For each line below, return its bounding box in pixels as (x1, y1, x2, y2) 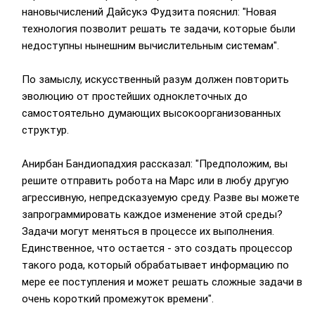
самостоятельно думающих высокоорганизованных (21, 107, 281, 120)
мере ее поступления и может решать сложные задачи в (21, 276, 302, 289)
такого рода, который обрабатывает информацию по (21, 259, 289, 272)
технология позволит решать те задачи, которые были (21, 22, 295, 36)
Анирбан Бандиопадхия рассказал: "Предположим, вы (21, 157, 288, 171)
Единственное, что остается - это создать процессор (21, 242, 292, 255)
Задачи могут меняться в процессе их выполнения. (21, 225, 274, 238)
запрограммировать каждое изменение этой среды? (21, 208, 283, 221)
